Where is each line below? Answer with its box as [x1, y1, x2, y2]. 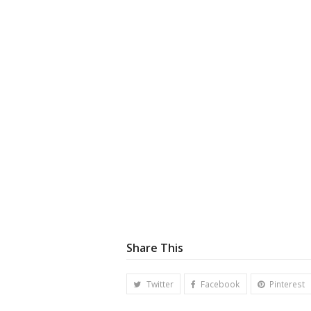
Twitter [146, 278, 174, 290]
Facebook [201, 278, 240, 290]
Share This [126, 240, 183, 255]
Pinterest [269, 278, 305, 290]
